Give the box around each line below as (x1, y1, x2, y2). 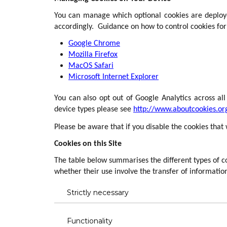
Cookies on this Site (54, 140, 122, 148)
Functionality (67, 216, 112, 225)
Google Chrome (68, 40, 120, 48)
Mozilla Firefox (68, 51, 118, 59)
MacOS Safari (68, 62, 113, 70)
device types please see (54, 105, 133, 113)
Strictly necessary (67, 188, 129, 197)
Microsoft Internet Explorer (68, 73, 159, 81)
